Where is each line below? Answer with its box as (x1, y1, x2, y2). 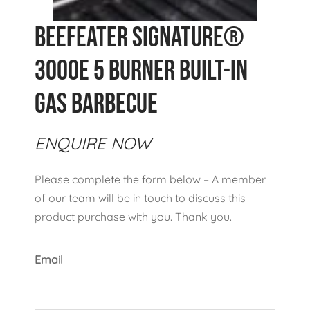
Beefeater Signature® (35, 21, 244, 55)
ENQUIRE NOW (35, 133, 151, 154)
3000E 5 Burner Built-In (35, 55, 248, 89)
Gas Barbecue (35, 88, 158, 122)
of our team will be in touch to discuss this (35, 191, 246, 206)
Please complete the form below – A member (35, 172, 266, 187)
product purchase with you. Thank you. (35, 210, 232, 224)
